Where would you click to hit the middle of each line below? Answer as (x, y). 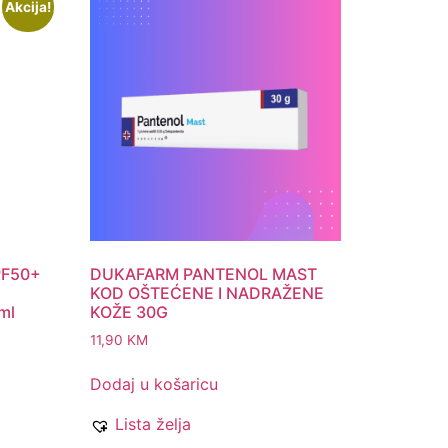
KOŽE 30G (129, 311)
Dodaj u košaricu (154, 384)
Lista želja (153, 424)
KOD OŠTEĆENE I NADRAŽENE (207, 292)
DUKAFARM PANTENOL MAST (204, 273)
